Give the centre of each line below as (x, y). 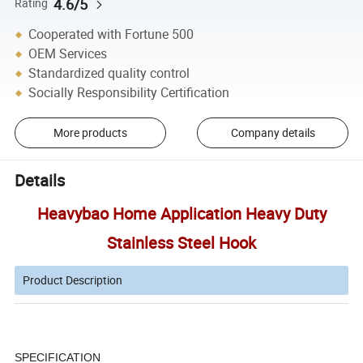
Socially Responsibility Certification (129, 93)
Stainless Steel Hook (181, 243)
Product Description (73, 280)
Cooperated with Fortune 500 (111, 34)
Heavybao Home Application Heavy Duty (181, 214)
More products (90, 133)
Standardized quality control (109, 73)
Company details (273, 133)
